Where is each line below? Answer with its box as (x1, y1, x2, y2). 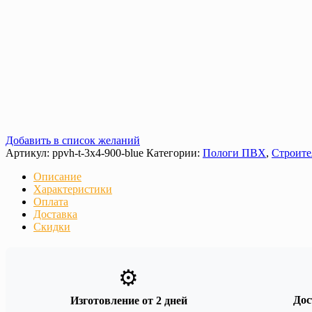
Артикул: (6, 147, 52, 159)
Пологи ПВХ (203, 147, 266, 159)
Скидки (33, 221, 70, 233)
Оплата (33, 196, 68, 208)
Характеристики (33, 183, 112, 196)
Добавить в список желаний (6, 134, 140, 147)
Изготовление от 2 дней (70, 295, 187, 307)
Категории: (146, 147, 203, 159)
